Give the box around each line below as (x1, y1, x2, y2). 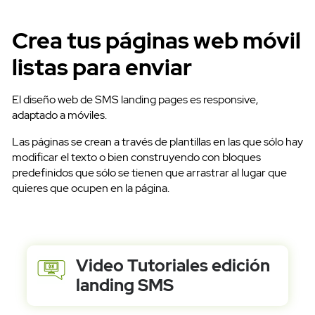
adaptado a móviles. (12, 108, 107, 123)
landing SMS (75, 274, 174, 297)
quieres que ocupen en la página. (12, 181, 169, 196)
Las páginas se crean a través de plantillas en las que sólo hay (12, 134, 303, 150)
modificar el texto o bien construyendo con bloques (12, 150, 261, 165)
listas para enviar (12, 52, 192, 83)
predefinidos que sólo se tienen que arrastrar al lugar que (12, 165, 287, 181)
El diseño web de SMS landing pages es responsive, (12, 92, 258, 108)
